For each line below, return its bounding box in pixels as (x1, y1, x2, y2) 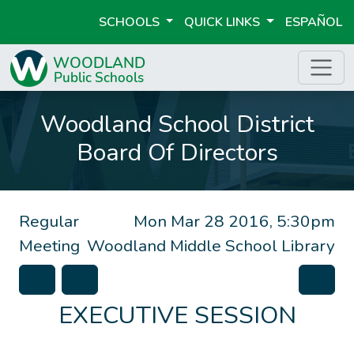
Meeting (19, 235, 80, 257)
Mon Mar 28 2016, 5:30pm (134, 210, 335, 232)
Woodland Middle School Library (87, 235, 335, 257)
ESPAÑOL (285, 13, 342, 31)
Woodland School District (40, 107, 314, 141)
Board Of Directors (76, 136, 278, 169)
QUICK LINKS (184, 13, 264, 31)
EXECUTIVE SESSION (58, 299, 296, 332)
